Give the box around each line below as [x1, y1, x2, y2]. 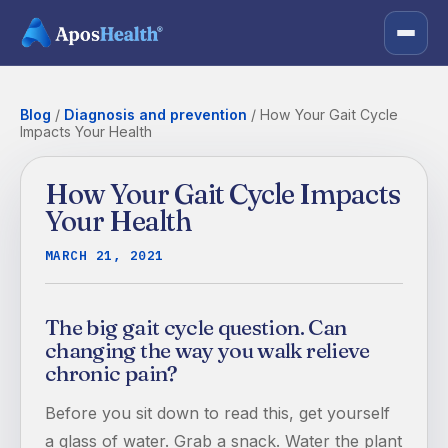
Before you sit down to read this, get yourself [45, 402, 390, 423]
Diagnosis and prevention [64, 106, 247, 123]
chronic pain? [45, 360, 178, 387]
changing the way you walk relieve [45, 337, 370, 364]
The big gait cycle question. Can [45, 314, 347, 341]
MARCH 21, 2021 [45, 247, 164, 263]
